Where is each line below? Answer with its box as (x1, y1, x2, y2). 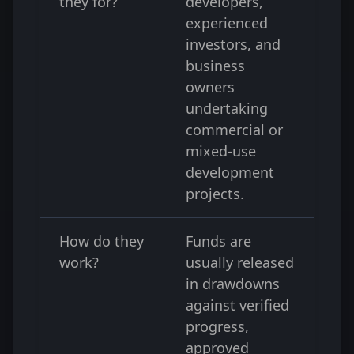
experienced (186, 13, 268, 32)
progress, (186, 317, 249, 336)
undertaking (186, 99, 268, 118)
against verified (186, 296, 289, 314)
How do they (59, 232, 144, 250)
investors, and (186, 35, 281, 54)
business (186, 56, 245, 75)
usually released (186, 253, 294, 272)
